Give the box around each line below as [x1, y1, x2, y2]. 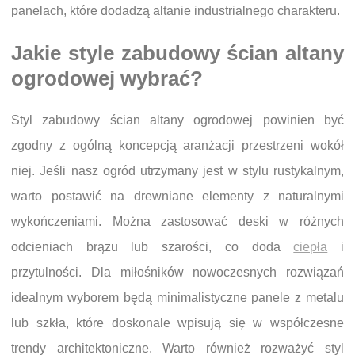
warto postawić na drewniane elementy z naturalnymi [11, 189, 344, 204]
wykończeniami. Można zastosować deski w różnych [11, 215, 344, 229]
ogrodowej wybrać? [11, 67, 203, 90]
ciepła [293, 240, 328, 254]
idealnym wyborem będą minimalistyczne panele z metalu [11, 291, 344, 305]
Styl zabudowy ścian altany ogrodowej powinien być [11, 113, 344, 128]
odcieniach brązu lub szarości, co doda [11, 240, 294, 254]
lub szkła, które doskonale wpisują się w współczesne [11, 316, 344, 330]
